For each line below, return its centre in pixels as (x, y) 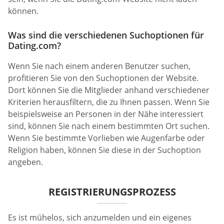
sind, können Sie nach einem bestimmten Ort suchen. (109, 126)
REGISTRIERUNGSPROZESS (112, 191)
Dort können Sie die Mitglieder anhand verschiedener (109, 90)
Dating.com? (34, 45)
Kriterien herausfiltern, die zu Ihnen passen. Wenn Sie (109, 102)
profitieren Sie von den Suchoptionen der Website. (103, 78)
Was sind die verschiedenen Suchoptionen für (106, 35)
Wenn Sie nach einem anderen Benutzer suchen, (99, 66)
